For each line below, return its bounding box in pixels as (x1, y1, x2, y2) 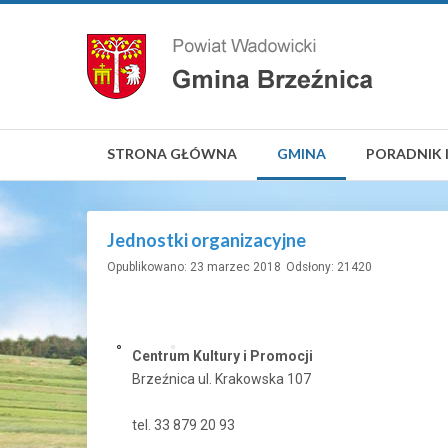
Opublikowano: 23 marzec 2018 (107, 260, 281, 274)
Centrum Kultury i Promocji (132, 348, 313, 364)
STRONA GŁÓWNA (107, 145, 237, 162)
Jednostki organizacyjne (107, 229, 306, 251)
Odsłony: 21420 (286, 260, 372, 274)
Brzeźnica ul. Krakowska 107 (132, 371, 311, 387)
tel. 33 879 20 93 (132, 417, 235, 433)
